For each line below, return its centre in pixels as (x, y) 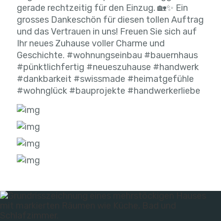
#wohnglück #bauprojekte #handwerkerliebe (109, 91)
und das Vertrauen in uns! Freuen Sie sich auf (107, 32)
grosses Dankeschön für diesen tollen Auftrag (110, 20)
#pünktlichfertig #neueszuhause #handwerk (108, 67)
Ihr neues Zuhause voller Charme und (91, 44)
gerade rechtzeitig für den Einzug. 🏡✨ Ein (102, 8)
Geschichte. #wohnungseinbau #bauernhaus (107, 55)
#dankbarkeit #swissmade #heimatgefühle (105, 79)
